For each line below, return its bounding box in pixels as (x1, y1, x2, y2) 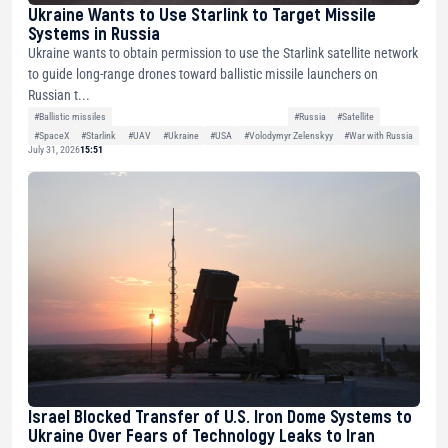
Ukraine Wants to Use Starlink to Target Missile (28, 3, 376, 26)
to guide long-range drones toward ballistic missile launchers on (28, 66, 378, 83)
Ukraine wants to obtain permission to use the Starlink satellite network (28, 45, 418, 62)
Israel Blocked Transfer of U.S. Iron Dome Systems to (28, 404, 412, 427)
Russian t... (28, 87, 90, 104)
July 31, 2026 (28, 143, 80, 155)
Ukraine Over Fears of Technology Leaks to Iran (28, 423, 375, 446)
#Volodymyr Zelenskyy (243, 129, 333, 141)
